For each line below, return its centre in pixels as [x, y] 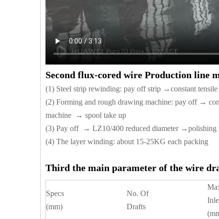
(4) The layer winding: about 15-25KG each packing [127, 142]
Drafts [136, 207]
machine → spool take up [86, 115]
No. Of [138, 193]
